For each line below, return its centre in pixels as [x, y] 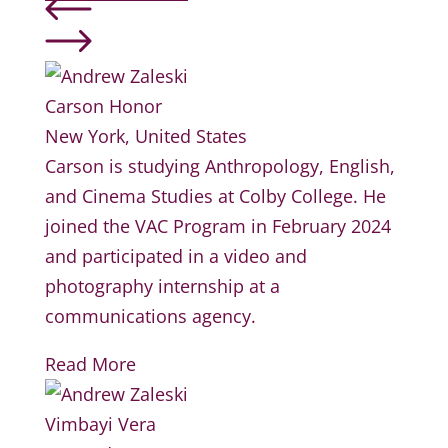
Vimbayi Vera [100, 424]
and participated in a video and [175, 256]
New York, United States [145, 136]
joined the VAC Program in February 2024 [217, 226]
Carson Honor [103, 106]
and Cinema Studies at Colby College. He [215, 196]
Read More [90, 364]
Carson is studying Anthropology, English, [219, 166]
